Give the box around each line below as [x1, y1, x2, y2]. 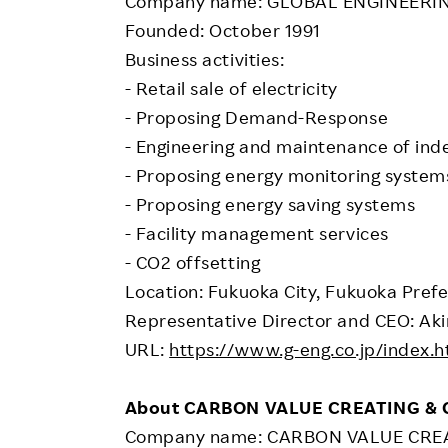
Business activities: [124, 48, 285, 71]
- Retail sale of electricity [124, 77, 338, 100]
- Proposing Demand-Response [124, 106, 389, 129]
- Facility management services [124, 222, 389, 245]
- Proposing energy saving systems [124, 193, 416, 216]
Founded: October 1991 [124, 19, 321, 42]
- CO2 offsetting [124, 251, 261, 274]
